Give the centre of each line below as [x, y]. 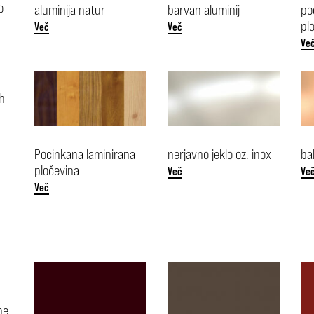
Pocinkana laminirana [84, 154]
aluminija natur [69, 9]
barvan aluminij [203, 9]
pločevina [56, 170]
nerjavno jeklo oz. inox [219, 154]
